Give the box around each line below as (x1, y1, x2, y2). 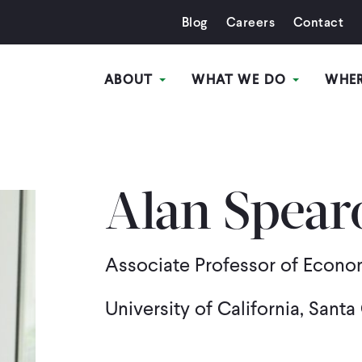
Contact (293, 14, 344, 31)
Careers (225, 14, 275, 31)
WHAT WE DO (192, 71, 292, 88)
